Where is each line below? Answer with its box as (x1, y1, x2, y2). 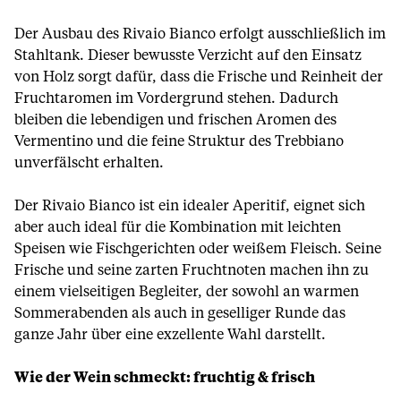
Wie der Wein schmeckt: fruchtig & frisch (14, 371, 315, 385)
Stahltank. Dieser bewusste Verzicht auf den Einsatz (14, 48, 362, 63)
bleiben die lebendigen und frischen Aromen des (14, 113, 337, 127)
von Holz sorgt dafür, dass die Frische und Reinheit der (14, 70, 383, 84)
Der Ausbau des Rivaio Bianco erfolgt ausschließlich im (14, 27, 386, 41)
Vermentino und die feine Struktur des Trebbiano (14, 134, 344, 149)
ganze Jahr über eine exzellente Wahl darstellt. (14, 328, 326, 342)
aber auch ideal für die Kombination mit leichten (14, 220, 341, 235)
